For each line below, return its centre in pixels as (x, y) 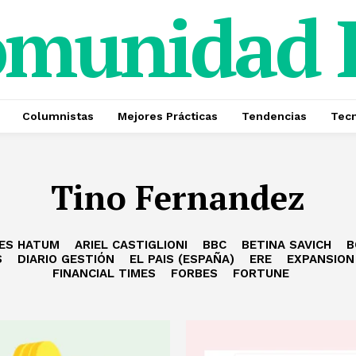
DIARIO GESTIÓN (66, 259)
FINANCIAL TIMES (104, 273)
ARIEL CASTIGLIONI (131, 245)
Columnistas (58, 116)
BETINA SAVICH (286, 245)
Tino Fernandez (178, 197)
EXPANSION (321, 259)
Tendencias (274, 116)
